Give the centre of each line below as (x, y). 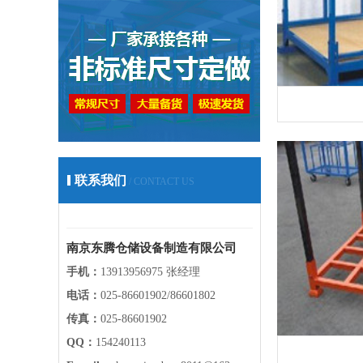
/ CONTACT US (160, 181)
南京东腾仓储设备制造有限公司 (152, 248)
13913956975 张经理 (150, 272)
